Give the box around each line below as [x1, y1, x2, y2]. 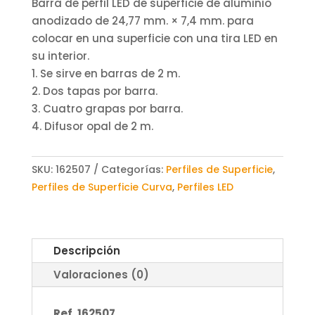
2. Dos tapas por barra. [31, 83, 157, 98]
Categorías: [101, 162, 166, 176]
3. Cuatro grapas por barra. [31, 101, 183, 116]
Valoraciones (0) [53, 266, 149, 282]
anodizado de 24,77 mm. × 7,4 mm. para [31, 13, 254, 28]
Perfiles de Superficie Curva [31, 179, 172, 194]
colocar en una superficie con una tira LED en [31, 30, 278, 46]
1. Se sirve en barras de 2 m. [31, 65, 180, 81]
